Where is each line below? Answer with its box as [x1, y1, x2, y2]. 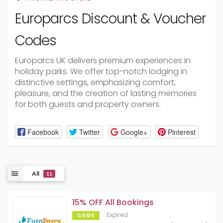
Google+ [120, 126, 147, 137]
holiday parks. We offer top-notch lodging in [15, 66, 187, 77]
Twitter [79, 126, 100, 137]
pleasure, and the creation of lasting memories [15, 88, 197, 99]
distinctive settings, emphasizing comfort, [15, 77, 176, 88]
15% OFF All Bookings [72, 197, 154, 209]
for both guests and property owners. [15, 99, 161, 110]
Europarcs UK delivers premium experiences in [15, 55, 191, 66]
